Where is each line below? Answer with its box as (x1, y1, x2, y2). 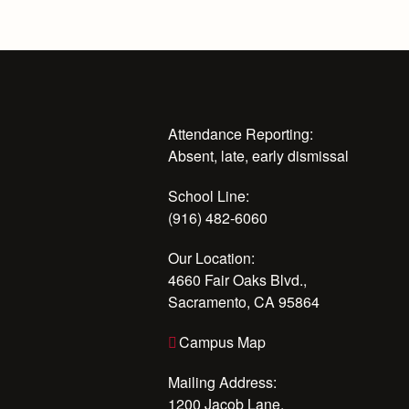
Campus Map (179, 331, 266, 352)
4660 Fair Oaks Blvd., (168, 269, 307, 290)
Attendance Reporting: (168, 123, 313, 144)
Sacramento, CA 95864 (168, 291, 320, 312)
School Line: (168, 185, 249, 206)
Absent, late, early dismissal (168, 145, 349, 166)
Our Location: (168, 247, 255, 268)
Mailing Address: (168, 372, 277, 393)
